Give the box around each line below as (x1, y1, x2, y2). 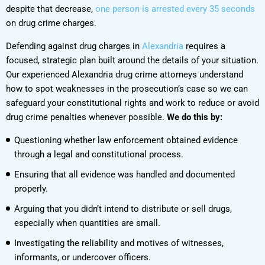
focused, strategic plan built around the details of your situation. (6, 54, 258, 66)
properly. (14, 183, 48, 194)
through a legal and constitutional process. (14, 148, 183, 160)
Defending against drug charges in (6, 40, 142, 51)
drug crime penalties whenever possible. (6, 111, 167, 122)
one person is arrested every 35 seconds (95, 3, 255, 14)
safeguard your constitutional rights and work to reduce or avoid (6, 97, 259, 108)
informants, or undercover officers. (14, 251, 151, 263)
